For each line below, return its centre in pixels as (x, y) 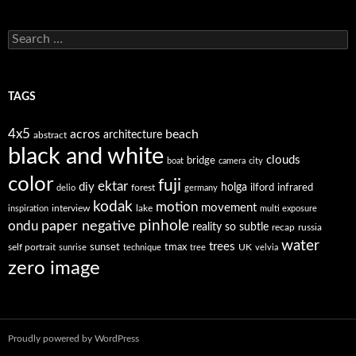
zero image (54, 268)
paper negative (89, 226)
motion (177, 207)
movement (229, 208)
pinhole (164, 226)
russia (310, 227)
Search (24, 37)
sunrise (73, 248)
